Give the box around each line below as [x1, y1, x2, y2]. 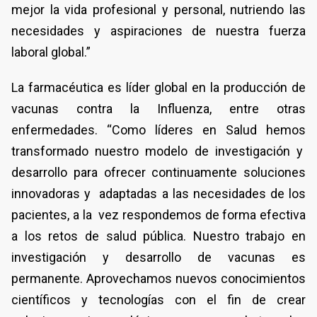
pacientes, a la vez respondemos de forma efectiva [11, 207, 306, 223]
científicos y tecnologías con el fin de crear [11, 292, 306, 308]
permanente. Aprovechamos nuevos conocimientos [11, 271, 306, 287]
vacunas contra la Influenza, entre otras [11, 101, 306, 117]
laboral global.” [11, 45, 91, 60]
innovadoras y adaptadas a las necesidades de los [11, 186, 306, 202]
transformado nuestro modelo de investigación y [11, 144, 306, 159]
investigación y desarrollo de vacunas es [11, 250, 306, 265]
